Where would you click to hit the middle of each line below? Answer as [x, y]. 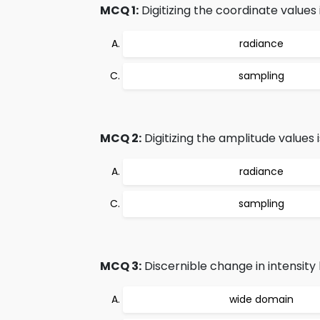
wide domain [261, 299]
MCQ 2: [121, 138]
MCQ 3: [121, 266]
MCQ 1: [119, 10]
